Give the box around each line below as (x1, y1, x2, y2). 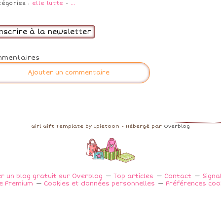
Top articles (113, 172, 153, 180)
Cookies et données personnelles (44, 180, 155, 187)
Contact (164, 172, 191, 180)
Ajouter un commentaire (28, 69, 110, 76)
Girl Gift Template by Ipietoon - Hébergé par (31, 123, 164, 129)
